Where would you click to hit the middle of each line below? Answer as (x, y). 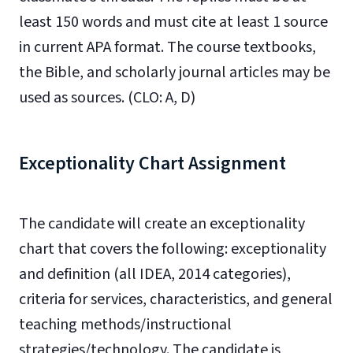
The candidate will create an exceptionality (162, 224)
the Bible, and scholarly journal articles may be (175, 72)
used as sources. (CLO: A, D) (107, 98)
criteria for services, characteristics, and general (176, 299)
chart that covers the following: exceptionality (173, 249)
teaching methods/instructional (125, 325)
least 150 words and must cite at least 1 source (173, 22)
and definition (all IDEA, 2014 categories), (155, 274)
